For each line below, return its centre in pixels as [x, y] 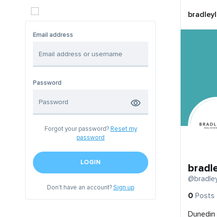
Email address [53, 35]
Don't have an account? [80, 187]
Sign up [124, 187]
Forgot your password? [77, 129]
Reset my [124, 129]
